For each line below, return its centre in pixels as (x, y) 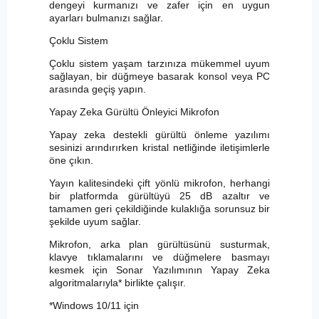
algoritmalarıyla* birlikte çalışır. (117, 282)
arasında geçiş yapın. (97, 89)
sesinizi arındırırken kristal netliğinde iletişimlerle (159, 147)
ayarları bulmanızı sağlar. (106, 17)
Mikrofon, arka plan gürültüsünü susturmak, (159, 244)
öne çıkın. (71, 160)
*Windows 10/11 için (94, 305)
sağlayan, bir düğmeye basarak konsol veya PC (159, 76)
